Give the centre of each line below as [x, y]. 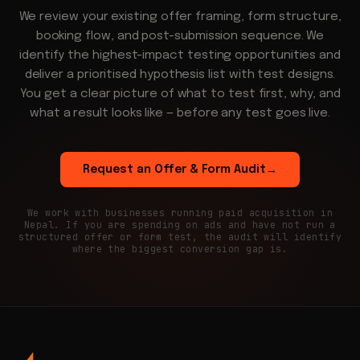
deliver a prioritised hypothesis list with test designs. [180, 75]
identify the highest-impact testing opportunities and [180, 56]
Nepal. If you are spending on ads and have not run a [180, 225]
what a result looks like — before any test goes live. [180, 114]
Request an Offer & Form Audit [174, 170]
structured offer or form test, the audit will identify [180, 237]
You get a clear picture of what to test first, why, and [180, 94]
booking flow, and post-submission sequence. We [180, 37]
